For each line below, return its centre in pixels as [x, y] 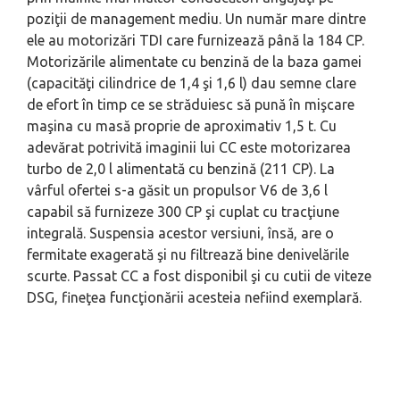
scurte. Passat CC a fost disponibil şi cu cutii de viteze [199, 275]
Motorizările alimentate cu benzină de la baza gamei [194, 61]
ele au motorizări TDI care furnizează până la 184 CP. [196, 40]
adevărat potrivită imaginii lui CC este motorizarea [189, 147]
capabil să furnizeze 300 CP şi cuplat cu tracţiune [183, 211]
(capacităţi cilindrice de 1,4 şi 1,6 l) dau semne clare [192, 83]
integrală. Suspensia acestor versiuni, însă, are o [180, 233]
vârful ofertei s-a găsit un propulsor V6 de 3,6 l [177, 190]
